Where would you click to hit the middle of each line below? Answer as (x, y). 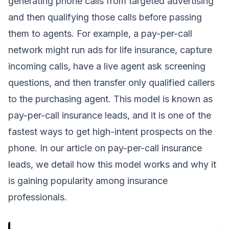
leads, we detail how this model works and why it (112, 164)
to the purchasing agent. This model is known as (110, 99)
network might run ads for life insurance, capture (110, 50)
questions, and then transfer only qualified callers (111, 82)
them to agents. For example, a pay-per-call (100, 33)
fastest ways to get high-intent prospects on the (110, 131)
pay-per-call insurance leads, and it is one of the (110, 115)
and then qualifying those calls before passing (105, 17)
